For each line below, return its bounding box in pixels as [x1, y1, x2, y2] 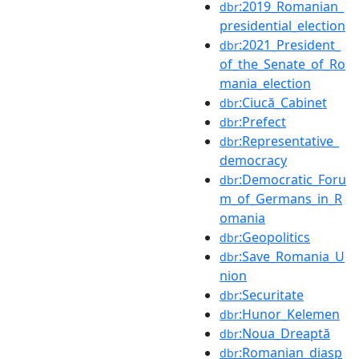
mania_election [220, 74, 311, 92]
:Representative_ [239, 131, 339, 150]
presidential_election [220, 16, 345, 34]
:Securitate [239, 285, 304, 304]
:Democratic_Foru [239, 170, 346, 188]
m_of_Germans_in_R [220, 189, 342, 208]
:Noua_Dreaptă [239, 324, 330, 342]
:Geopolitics [239, 228, 310, 246]
